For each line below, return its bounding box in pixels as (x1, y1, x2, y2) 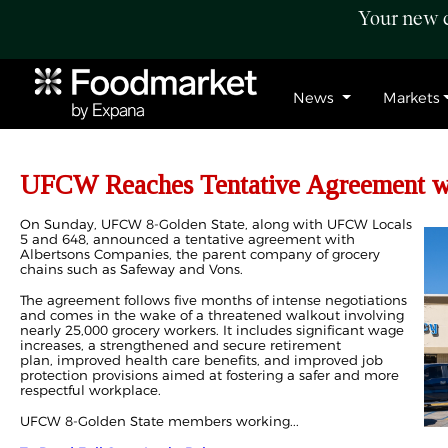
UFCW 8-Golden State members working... (20, 413, 299, 429)
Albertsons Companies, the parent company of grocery (20, 246, 380, 262)
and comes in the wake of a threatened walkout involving (20, 307, 404, 323)
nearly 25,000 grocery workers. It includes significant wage (20, 322, 404, 338)
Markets (382, 89, 440, 107)
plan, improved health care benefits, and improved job (20, 352, 383, 368)
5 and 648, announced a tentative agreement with (20, 231, 355, 247)
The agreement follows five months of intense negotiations (20, 292, 407, 308)
